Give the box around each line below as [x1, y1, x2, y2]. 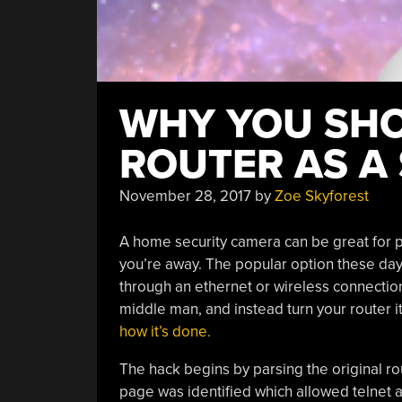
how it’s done [118, 321, 207, 341]
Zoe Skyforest [274, 187, 369, 205]
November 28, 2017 [118, 187, 251, 205]
